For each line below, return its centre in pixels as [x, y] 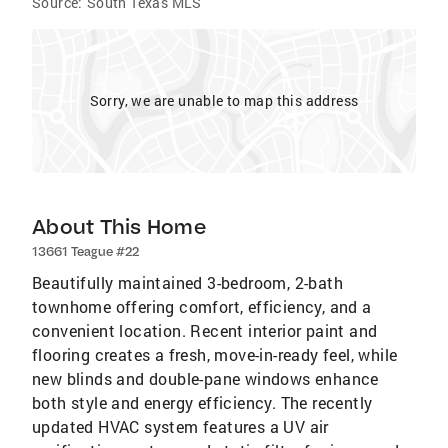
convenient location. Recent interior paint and [205, 330]
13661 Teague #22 [85, 251]
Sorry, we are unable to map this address [224, 100]
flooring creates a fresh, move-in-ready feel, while [215, 354]
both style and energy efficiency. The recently [202, 402]
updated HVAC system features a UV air [180, 426]
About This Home [119, 226]
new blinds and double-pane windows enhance [205, 378]
